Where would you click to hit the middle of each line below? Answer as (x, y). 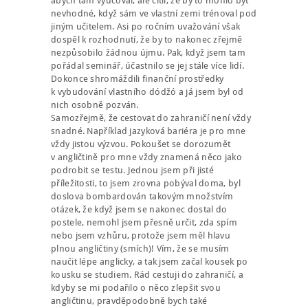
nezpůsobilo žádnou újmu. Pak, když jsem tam (148, 53)
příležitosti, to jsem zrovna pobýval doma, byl (146, 184)
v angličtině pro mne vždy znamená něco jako (146, 157)
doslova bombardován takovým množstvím (142, 197)
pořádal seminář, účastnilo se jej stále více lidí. (148, 66)
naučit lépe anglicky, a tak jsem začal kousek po (150, 262)
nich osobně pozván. (95, 105)
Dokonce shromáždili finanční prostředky (137, 79)
